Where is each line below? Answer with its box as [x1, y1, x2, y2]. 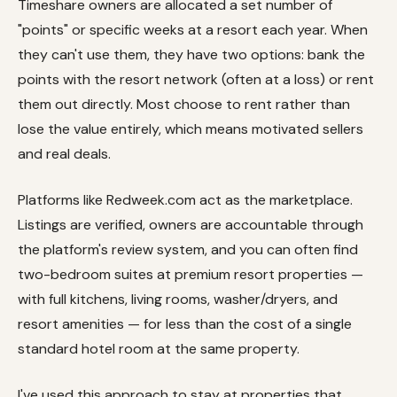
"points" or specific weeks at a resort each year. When [18, 19, 368, 39]
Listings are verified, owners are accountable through [18, 214, 363, 234]
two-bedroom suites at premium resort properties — [18, 264, 363, 284]
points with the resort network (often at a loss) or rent [18, 69, 374, 89]
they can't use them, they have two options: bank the [18, 44, 365, 64]
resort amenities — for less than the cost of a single [18, 314, 352, 333]
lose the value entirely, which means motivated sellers [18, 119, 363, 138]
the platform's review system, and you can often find [18, 239, 358, 259]
